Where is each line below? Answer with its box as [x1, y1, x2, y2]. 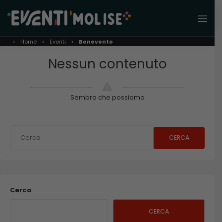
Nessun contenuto [48, 55, 167, 73]
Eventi [50, 38, 66, 46]
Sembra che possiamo [70, 93, 145, 103]
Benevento [79, 38, 113, 46]
